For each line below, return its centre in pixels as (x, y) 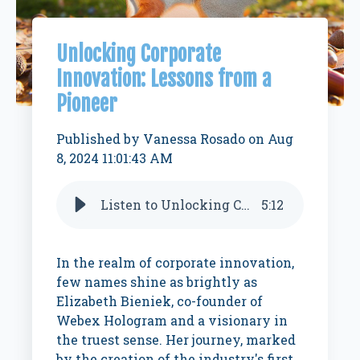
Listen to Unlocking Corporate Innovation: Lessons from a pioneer (246, 205)
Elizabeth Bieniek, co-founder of (160, 301)
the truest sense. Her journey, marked (176, 340)
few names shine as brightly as (157, 282)
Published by (100, 139)
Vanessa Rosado (194, 139)
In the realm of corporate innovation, (176, 262)
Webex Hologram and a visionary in (172, 320)
